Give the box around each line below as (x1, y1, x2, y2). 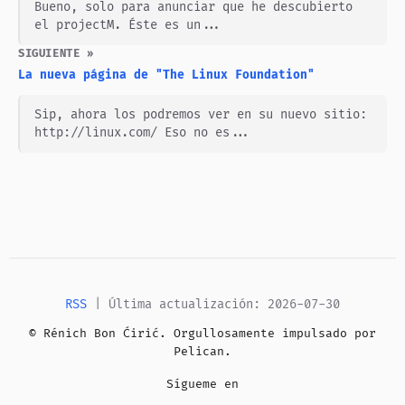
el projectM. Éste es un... (34, 16, 222, 33)
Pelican (174, 344, 224, 359)
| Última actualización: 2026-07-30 (87, 296, 340, 312)
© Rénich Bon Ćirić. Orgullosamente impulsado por (29, 325, 376, 341)
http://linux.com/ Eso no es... (34, 124, 251, 140)
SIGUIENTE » (18, 46, 94, 61)
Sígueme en (166, 376, 239, 391)
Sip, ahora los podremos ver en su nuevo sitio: (34, 106, 367, 122)
